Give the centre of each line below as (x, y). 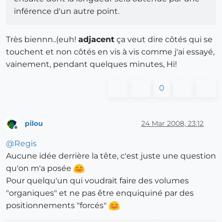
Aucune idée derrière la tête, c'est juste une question (111, 156)
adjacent (96, 40)
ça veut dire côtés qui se (164, 40)
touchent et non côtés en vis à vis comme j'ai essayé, (110, 52)
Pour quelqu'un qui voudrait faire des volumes (97, 180)
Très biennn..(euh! (42, 40)
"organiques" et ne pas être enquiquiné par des (100, 193)
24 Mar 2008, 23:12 (172, 123)
